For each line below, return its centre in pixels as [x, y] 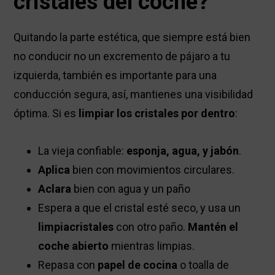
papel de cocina [138, 265]
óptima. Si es [46, 114]
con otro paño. [151, 227]
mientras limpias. [152, 246]
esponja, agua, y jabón [183, 151]
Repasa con [68, 265]
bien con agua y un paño [131, 189]
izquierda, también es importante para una [115, 76]
